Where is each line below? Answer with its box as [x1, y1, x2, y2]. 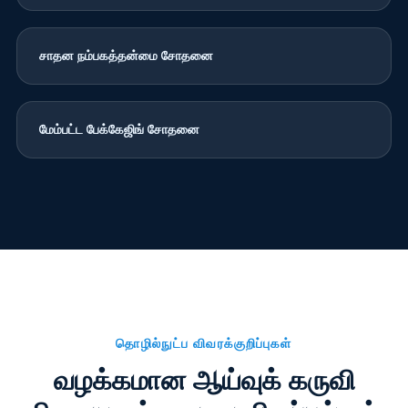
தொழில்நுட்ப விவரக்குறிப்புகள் [116, 335, 292, 351]
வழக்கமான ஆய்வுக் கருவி [53, 364, 355, 395]
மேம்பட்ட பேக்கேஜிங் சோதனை [38, 121, 199, 137]
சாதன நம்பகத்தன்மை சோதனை [38, 47, 213, 63]
